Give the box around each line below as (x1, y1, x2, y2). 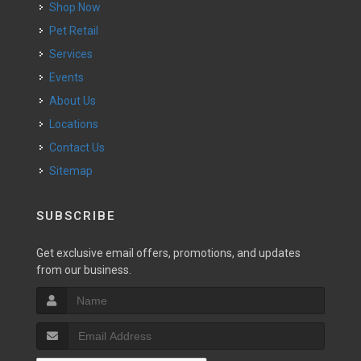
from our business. (36, 263, 131, 276)
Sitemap (49, 164, 93, 177)
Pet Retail (56, 24, 98, 37)
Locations (55, 118, 98, 131)
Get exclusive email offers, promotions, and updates (36, 247, 301, 259)
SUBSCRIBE (36, 209, 116, 223)
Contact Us (56, 141, 105, 154)
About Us (57, 94, 96, 107)
